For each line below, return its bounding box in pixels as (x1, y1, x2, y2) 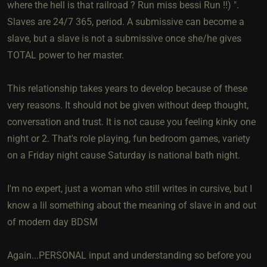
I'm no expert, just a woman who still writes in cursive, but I (7, 182, 252, 194)
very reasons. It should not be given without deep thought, (7, 99, 249, 111)
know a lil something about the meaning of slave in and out (7, 199, 256, 211)
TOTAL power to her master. (7, 49, 124, 61)
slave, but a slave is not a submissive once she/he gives (7, 32, 241, 44)
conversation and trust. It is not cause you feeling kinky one (7, 116, 256, 128)
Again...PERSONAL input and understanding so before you (7, 249, 252, 261)
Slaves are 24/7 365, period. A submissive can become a (7, 15, 244, 27)
